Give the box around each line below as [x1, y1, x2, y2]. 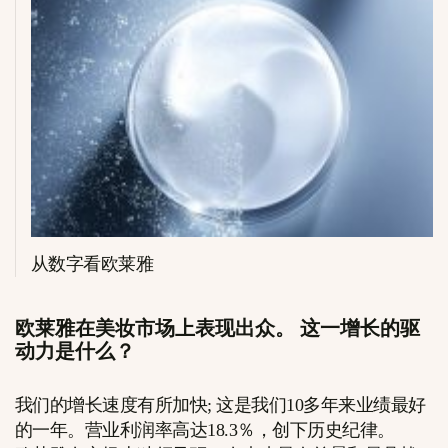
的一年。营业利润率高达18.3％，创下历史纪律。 [15, 420, 395, 441]
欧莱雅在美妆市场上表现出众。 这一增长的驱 [15, 317, 420, 340]
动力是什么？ [15, 340, 135, 363]
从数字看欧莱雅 [30, 254, 154, 275]
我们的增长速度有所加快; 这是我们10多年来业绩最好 [15, 395, 426, 416]
